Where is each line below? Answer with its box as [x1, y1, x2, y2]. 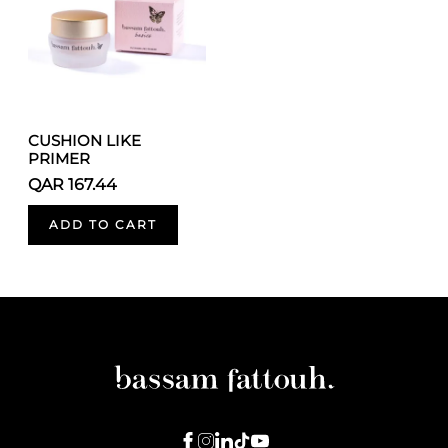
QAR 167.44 [28, 175, 117, 194]
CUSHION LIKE [28, 131, 141, 150]
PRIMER [28, 149, 90, 168]
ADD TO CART [49, 217, 157, 232]
